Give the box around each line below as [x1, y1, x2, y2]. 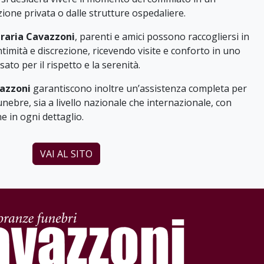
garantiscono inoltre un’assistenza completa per [31, 82, 247, 95]
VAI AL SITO [39, 147, 93, 160]
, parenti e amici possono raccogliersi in [75, 30, 249, 43]
